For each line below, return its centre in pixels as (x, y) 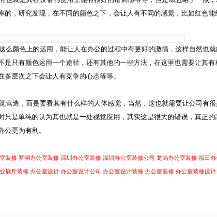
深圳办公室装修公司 (129, 158)
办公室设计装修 (123, 171)
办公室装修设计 (196, 171)
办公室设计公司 (81, 171)
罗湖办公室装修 (39, 158)
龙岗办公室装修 (177, 158)
